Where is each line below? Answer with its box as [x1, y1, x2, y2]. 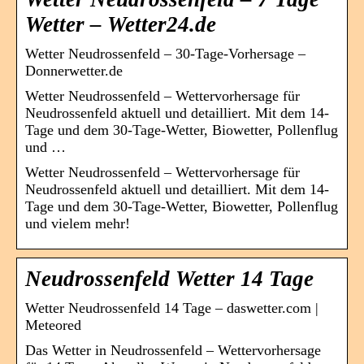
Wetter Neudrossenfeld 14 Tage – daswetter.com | [25, 299, 318, 316]
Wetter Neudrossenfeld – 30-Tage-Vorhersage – [25, 45, 305, 62]
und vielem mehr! [25, 214, 130, 232]
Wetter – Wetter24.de [25, 11, 216, 37]
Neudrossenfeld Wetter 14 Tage [25, 266, 314, 291]
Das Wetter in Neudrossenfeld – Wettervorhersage [25, 341, 321, 358]
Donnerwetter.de [25, 62, 123, 79]
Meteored [25, 316, 81, 333]
